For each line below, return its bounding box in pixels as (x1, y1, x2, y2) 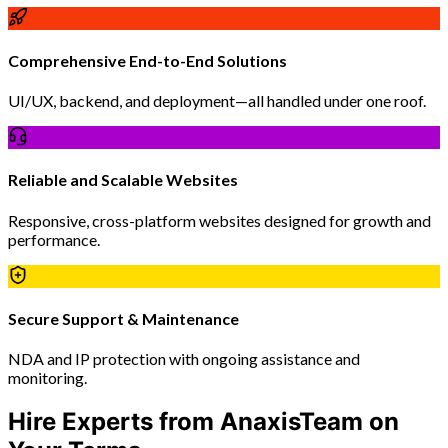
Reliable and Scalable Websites (8, 170, 238, 190)
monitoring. (8, 368, 87, 388)
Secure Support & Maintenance (8, 309, 239, 329)
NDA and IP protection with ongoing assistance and (8, 349, 360, 369)
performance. (8, 229, 100, 249)
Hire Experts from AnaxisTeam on (8, 407, 399, 437)
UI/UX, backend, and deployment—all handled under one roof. (8, 91, 426, 111)
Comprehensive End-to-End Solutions (8, 50, 287, 70)
